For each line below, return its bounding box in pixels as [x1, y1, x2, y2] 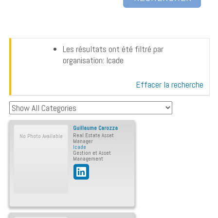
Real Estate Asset [73, 132, 114, 139]
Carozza [98, 124, 118, 132]
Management [73, 155, 103, 162]
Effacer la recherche [136, 79, 203, 90]
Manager [73, 138, 93, 145]
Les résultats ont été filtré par [63, 43, 163, 54]
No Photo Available [19, 133, 63, 140]
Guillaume [73, 124, 97, 132]
